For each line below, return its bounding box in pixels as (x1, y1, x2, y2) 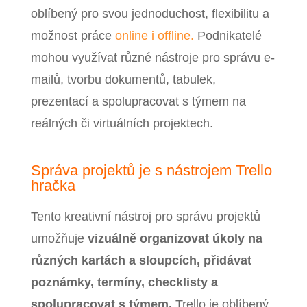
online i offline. (114, 29, 194, 43)
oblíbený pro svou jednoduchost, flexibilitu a (30, 7, 269, 21)
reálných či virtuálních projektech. (30, 116, 213, 131)
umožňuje (30, 232, 84, 246)
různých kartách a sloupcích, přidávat (30, 254, 251, 268)
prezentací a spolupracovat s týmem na (30, 95, 246, 109)
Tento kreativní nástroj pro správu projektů (30, 210, 260, 224)
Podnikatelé (193, 29, 262, 43)
